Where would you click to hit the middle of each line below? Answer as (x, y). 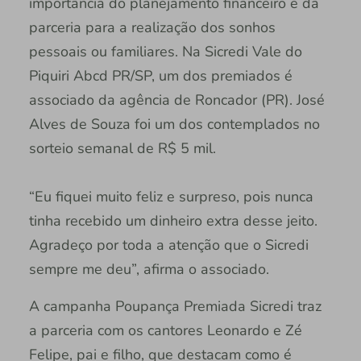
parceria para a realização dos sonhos (152, 28)
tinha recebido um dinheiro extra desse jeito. (173, 221)
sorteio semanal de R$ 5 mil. (122, 149)
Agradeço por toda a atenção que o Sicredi (168, 245)
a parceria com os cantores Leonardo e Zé (165, 331)
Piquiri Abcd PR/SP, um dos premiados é (160, 76)
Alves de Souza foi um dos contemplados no (174, 124)
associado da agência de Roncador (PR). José (176, 100)
